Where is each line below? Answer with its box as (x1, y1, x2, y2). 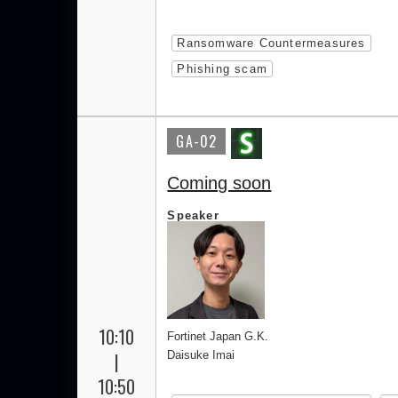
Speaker (167, 209, 219, 223)
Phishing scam (177, 62, 267, 76)
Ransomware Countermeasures (177, 36, 366, 51)
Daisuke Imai (167, 348, 235, 362)
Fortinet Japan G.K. (167, 330, 269, 344)
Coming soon (167, 173, 272, 194)
